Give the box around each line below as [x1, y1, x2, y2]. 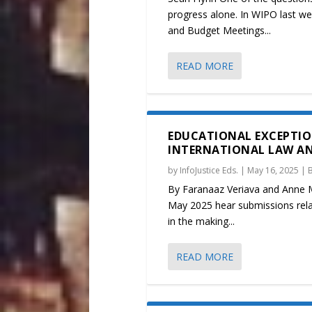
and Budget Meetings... [168, 24, 272, 38]
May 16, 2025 [247, 164, 299, 177]
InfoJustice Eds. [180, 164, 239, 177]
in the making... [168, 214, 235, 228]
